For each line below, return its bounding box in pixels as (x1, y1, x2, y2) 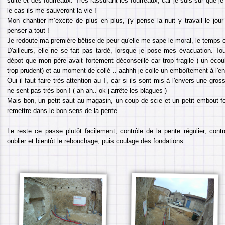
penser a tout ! (7, 27, 49, 34)
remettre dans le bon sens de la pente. (7, 107, 119, 115)
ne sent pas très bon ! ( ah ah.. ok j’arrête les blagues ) (7, 87, 167, 94)
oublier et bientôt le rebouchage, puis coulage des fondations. (7, 137, 185, 145)
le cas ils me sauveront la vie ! (7, 7, 96, 14)
